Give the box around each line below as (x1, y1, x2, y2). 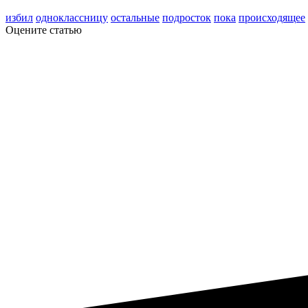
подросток (162, 11, 211, 23)
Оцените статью (5, 23, 82, 36)
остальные (111, 11, 159, 23)
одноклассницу (36, 11, 108, 23)
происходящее (239, 11, 305, 23)
